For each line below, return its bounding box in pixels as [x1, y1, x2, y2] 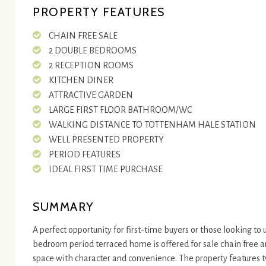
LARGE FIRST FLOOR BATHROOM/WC [49, 105, 192, 115]
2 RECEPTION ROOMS [49, 61, 134, 70]
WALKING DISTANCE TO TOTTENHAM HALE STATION [49, 120, 256, 129]
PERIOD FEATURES [49, 150, 121, 159]
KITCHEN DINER [49, 75, 114, 85]
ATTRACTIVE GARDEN [49, 90, 134, 100]
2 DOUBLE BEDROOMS [49, 46, 137, 55]
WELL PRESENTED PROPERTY [49, 135, 164, 144]
